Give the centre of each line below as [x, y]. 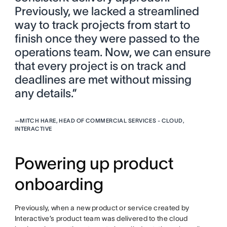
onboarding [59, 184]
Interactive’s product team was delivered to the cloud [101, 219]
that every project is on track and [100, 66]
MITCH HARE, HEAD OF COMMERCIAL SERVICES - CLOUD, [102, 121]
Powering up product [94, 164]
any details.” [46, 93]
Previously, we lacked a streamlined [107, 11]
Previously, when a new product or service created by [102, 208]
